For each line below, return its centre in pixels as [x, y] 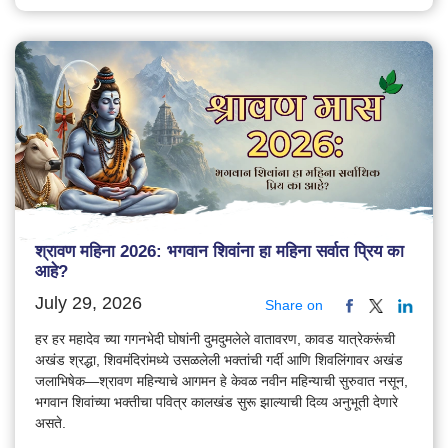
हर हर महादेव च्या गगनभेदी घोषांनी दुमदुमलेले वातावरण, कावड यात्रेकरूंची [215, 339]
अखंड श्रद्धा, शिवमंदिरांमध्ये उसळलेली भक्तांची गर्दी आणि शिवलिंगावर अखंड [219, 360]
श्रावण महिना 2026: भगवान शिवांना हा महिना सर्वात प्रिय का [219, 252]
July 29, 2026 [88, 303]
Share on [294, 305]
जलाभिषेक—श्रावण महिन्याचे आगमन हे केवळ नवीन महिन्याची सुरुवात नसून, [221, 381]
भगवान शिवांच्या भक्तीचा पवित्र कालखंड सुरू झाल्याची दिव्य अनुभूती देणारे [216, 402]
